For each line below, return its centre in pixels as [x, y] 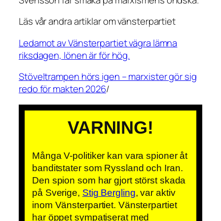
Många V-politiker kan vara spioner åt [110, 155]
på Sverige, [57, 192]
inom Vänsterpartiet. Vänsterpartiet [105, 205]
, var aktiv [155, 192]
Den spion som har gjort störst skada [109, 180]
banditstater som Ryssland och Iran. [108, 168]
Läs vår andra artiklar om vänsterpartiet [97, 21]
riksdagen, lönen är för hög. [74, 55]
